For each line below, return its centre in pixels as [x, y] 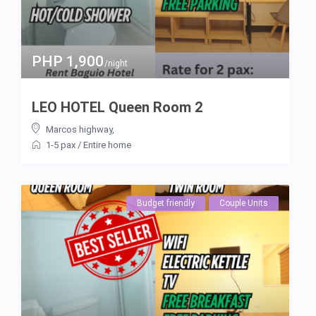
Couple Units [244, 203]
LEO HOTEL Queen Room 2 [117, 108]
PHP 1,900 [68, 62]
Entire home [107, 145]
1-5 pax [61, 145]
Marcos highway [79, 130]
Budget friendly [166, 203]
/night [115, 64]
